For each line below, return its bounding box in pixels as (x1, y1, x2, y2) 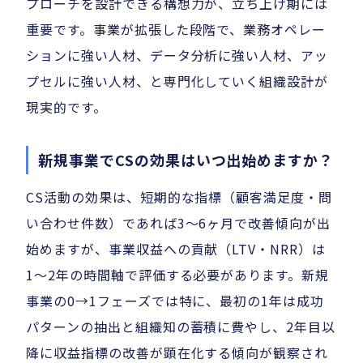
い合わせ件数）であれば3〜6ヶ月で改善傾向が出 (26, 213, 331, 233)
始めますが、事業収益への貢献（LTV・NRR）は (26, 239, 327, 259)
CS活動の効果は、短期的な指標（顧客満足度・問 (26, 187, 333, 207)
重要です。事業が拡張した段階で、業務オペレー (26, 19, 327, 40)
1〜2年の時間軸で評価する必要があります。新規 (26, 265, 330, 285)
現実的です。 (26, 97, 107, 117)
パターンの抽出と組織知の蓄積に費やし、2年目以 (26, 317, 336, 337)
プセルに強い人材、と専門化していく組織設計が (26, 71, 329, 92)
